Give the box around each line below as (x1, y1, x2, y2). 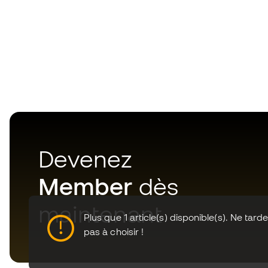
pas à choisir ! (84, 226, 144, 237)
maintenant (38, 200, 162, 227)
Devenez (38, 145, 133, 172)
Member (38, 173, 133, 200)
